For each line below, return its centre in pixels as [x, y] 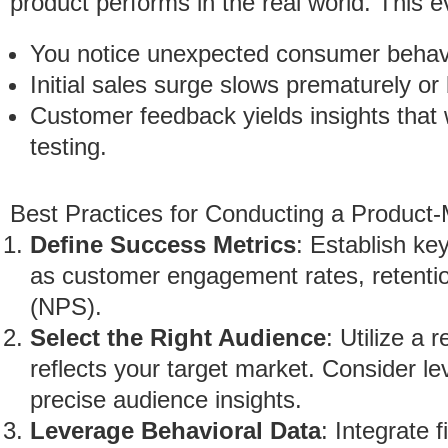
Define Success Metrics [163, 244]
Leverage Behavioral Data [175, 430]
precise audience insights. [166, 399]
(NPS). [66, 306]
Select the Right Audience [178, 337]
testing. [68, 146]
